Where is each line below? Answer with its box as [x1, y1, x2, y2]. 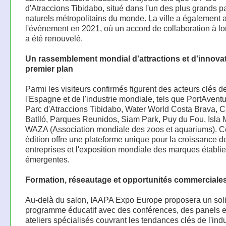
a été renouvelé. [25, 34, 83, 43]
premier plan [25, 64, 73, 74]
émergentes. [25, 155, 70, 164]
